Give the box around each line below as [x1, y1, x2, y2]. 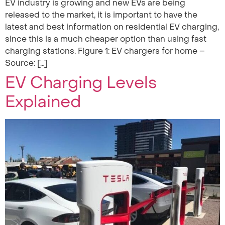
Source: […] [5, 57, 48, 69]
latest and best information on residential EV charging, [5, 21, 219, 33]
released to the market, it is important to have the [5, 9, 197, 21]
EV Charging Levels [5, 71, 157, 94]
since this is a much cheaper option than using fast [5, 33, 206, 45]
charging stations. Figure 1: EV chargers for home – [5, 45, 205, 57]
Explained [5, 90, 81, 113]
